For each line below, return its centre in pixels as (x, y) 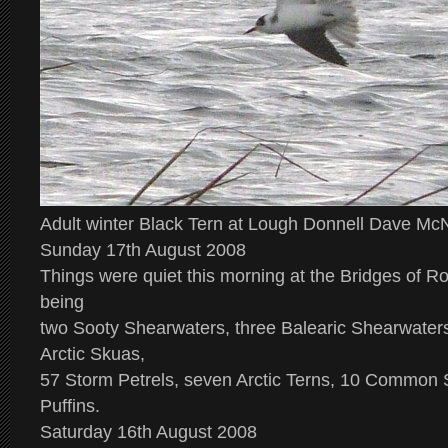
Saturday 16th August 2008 (148, 432)
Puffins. (72, 406)
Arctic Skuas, (92, 354)
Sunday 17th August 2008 (143, 250)
